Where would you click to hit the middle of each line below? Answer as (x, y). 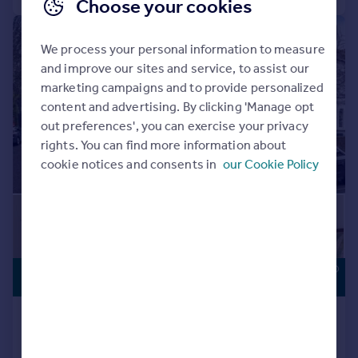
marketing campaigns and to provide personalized (182, 88)
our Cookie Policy (270, 164)
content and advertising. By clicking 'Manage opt (177, 107)
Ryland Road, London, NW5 (101, 318)
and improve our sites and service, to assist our (175, 68)
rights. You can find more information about (163, 145)
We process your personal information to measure (183, 49)
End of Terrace (66, 340)
